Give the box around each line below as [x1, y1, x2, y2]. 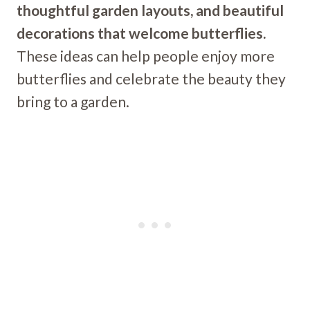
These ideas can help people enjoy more [17, 46, 275, 64]
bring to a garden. [17, 92, 129, 110]
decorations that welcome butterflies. [17, 24, 266, 42]
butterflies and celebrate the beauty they [17, 69, 286, 87]
